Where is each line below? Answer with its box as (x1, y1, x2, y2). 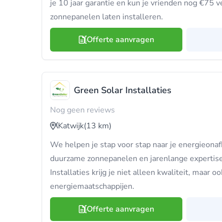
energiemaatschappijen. (50, 181, 134, 192)
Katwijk (58, 120, 84, 131)
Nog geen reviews (50, 105, 115, 115)
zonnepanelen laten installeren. (50, 11, 163, 22)
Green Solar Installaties (74, 84, 171, 96)
